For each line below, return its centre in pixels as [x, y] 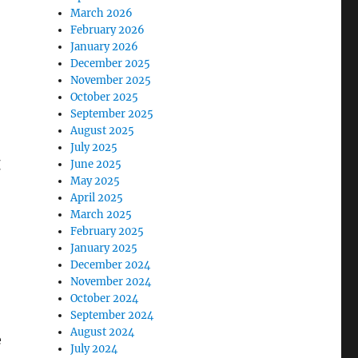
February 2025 [107, 231]
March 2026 [102, 13]
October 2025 [105, 97]
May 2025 [95, 181]
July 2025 [94, 147]
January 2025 [104, 248]
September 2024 [112, 315]
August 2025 [103, 130]
